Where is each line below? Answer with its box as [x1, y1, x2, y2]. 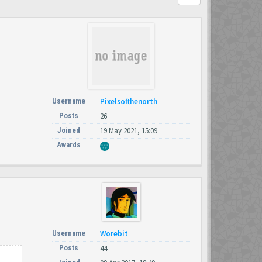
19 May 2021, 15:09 [100, 126, 157, 136]
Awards [57, 140, 81, 149]
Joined [57, 126, 80, 135]
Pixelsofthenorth [100, 96, 157, 106]
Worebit [100, 228, 128, 239]
